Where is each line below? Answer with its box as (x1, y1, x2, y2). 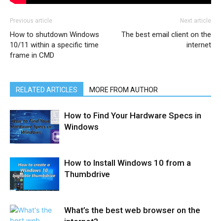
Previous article (10, 17, 52, 24)
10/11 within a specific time (10, 40, 99, 49)
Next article (180, 17, 211, 24)
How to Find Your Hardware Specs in (64, 110, 201, 120)
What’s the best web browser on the (64, 205, 200, 215)
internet (186, 40, 211, 49)
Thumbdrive (64, 169, 110, 179)
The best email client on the (121, 30, 211, 39)
